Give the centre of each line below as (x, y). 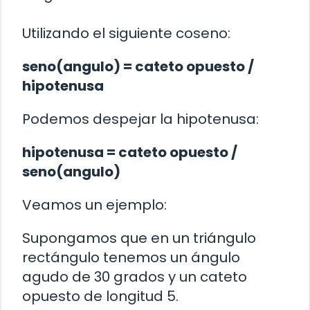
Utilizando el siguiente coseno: (126, 34)
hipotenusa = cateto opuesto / (130, 153)
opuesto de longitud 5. (100, 297)
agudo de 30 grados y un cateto (135, 277)
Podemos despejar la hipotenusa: (140, 119)
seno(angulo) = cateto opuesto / (138, 67)
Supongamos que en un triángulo (139, 238)
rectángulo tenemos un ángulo (131, 258)
